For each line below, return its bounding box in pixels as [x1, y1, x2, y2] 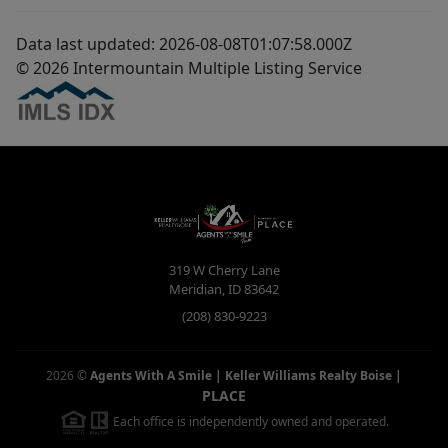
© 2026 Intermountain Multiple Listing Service [16, 57, 362, 80]
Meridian [169, 280, 222, 299]
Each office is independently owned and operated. [109, 412, 389, 430]
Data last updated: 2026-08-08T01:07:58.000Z [16, 33, 352, 56]
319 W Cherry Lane [168, 261, 280, 280]
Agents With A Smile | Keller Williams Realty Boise [90, 367, 392, 385]
